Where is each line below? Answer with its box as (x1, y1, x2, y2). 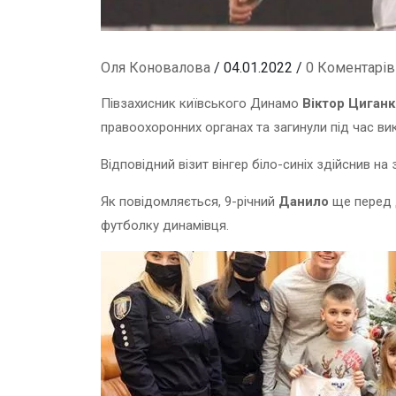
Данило (278, 193, 329, 209)
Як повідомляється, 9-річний (101, 193, 278, 209)
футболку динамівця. (101, 217, 229, 233)
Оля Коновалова (101, 58, 210, 76)
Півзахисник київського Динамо (101, 95, 302, 111)
